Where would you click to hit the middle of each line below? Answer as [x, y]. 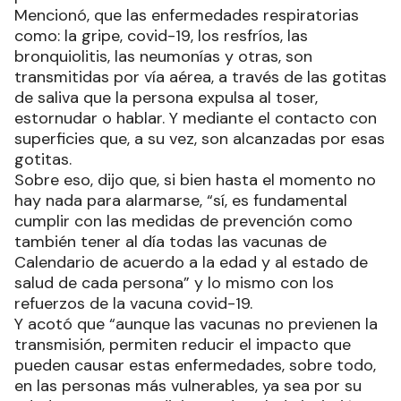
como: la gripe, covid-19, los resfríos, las [161, 36]
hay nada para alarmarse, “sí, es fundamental [181, 200]
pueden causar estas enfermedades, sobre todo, [195, 365]
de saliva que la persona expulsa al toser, [166, 98]
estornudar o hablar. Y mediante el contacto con [196, 118]
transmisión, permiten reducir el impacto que [183, 345]
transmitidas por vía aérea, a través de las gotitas [200, 77]
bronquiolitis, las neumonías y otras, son [163, 56]
